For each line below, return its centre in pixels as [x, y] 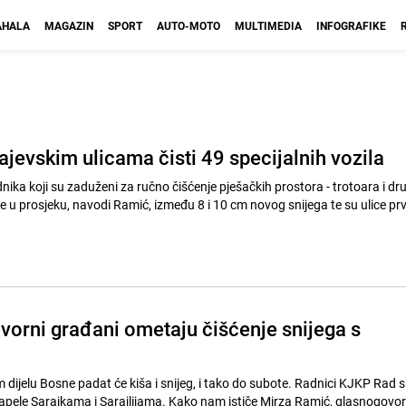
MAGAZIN [69, 25]
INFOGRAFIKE [351, 25]
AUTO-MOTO [188, 25]
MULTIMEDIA [268, 25]
